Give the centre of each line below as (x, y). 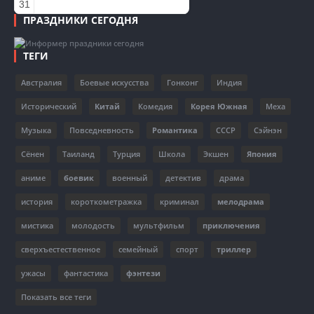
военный (130, 178)
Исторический (49, 106)
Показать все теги (56, 297)
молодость (93, 225)
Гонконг (183, 82)
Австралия (41, 82)
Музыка (36, 130)
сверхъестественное (61, 249)
